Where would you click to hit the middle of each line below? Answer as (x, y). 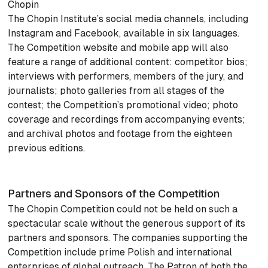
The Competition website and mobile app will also (118, 48)
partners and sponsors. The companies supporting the (128, 238)
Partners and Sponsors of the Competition (115, 194)
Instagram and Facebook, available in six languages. (124, 33)
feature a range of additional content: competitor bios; (128, 62)
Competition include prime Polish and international (120, 252)
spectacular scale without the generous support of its (127, 224)
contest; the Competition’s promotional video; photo (123, 105)
